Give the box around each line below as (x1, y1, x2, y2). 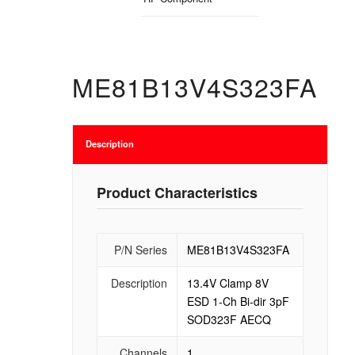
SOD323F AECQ (186, 311, 271, 327)
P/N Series (113, 241, 167, 258)
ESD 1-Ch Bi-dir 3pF (186, 292, 289, 309)
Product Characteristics (96, 181, 258, 203)
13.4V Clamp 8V (186, 274, 269, 291)
